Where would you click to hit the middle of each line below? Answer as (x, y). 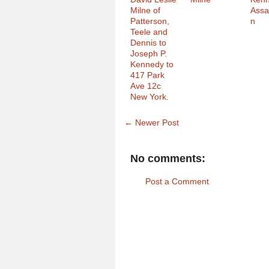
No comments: (168, 158)
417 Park (147, 75)
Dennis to (148, 43)
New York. (150, 97)
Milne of (145, 10)
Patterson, (150, 21)
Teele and (149, 32)
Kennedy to (152, 64)
